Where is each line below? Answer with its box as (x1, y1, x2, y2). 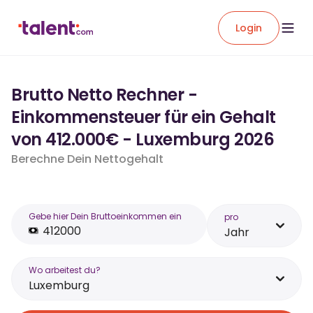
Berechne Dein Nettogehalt (11, 151, 163, 167)
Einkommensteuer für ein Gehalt (11, 105, 276, 129)
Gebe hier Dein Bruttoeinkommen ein (29, 210, 182, 222)
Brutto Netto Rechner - (11, 83, 198, 106)
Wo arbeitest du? (29, 264, 101, 276)
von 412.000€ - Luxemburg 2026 (11, 128, 275, 151)
